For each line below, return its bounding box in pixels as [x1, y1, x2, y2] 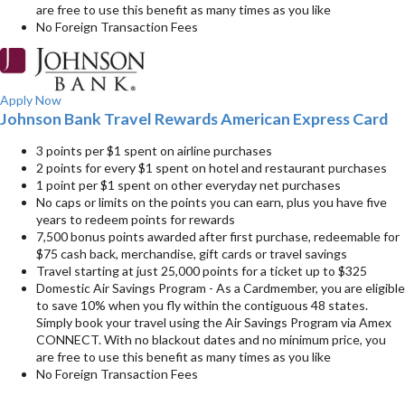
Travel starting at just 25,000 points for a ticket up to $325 [36, 263, 367, 279]
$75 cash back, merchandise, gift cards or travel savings [36, 246, 347, 262]
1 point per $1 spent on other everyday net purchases [36, 177, 341, 193]
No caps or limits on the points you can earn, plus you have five [36, 194, 387, 211]
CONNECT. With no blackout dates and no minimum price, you [36, 332, 386, 348]
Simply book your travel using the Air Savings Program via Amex [36, 315, 391, 331]
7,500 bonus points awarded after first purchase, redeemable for [36, 229, 400, 245]
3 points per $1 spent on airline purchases [36, 143, 272, 159]
